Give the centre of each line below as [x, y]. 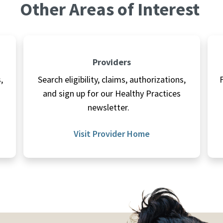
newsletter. [111, 108]
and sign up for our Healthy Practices [111, 94]
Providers [111, 62]
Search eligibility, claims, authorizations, [111, 80]
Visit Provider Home [111, 134]
